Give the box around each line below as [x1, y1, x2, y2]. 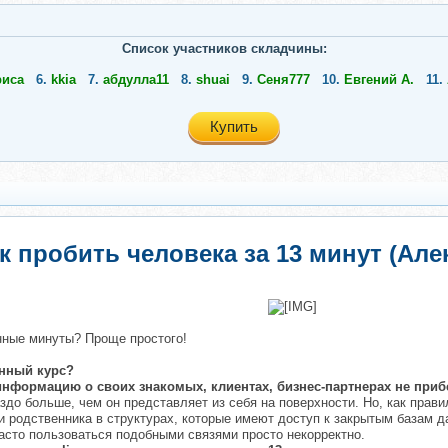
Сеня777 [257, 72, 310, 87]
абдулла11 [103, 72, 169, 87]
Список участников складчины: [121, 41, 327, 56]
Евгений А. [344, 72, 414, 87]
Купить [210, 118, 258, 135]
